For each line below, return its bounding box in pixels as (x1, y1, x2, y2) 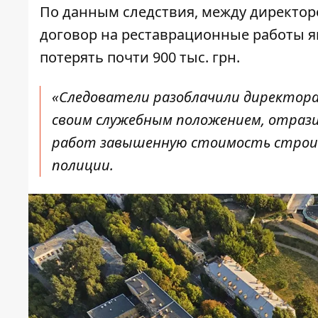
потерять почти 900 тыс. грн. (40, 48, 240, 67)
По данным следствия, (40, 2, 198, 22)
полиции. (52, 155, 114, 175)
